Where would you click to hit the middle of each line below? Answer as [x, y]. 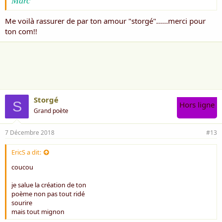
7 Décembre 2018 [30, 133]
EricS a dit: [26, 152]
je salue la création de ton [49, 185]
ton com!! [21, 31]
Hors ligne [197, 105]
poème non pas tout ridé [48, 194]
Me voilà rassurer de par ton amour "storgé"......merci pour [105, 21]
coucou [22, 167]
